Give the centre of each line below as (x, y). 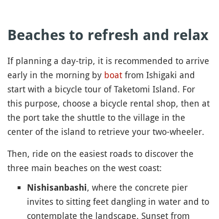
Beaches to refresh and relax (108, 35)
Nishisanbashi (57, 187)
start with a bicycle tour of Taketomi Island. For (101, 89)
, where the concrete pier (137, 187)
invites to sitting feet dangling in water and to (118, 201)
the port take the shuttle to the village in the (96, 117)
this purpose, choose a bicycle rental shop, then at (109, 103)
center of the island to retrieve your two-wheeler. (106, 131)
